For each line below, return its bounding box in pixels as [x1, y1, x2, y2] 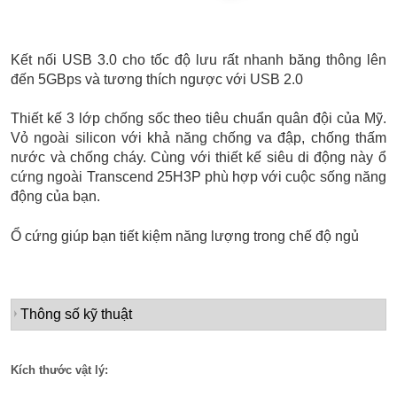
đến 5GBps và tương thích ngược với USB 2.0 [11, 72, 307, 88]
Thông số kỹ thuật [20, 307, 133, 323]
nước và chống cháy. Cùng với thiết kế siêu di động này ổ [11, 150, 386, 166]
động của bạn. [11, 189, 105, 205]
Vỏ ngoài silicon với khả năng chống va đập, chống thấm [11, 130, 386, 146]
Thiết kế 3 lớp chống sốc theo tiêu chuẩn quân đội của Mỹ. [11, 111, 386, 127]
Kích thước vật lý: [11, 362, 109, 377]
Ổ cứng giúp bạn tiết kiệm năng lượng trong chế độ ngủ [11, 229, 363, 245]
